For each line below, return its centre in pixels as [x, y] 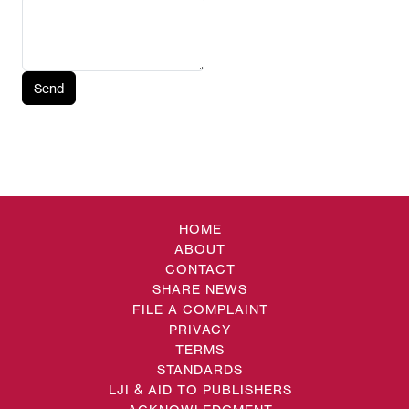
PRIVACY [200, 330]
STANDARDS [200, 370]
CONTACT [200, 269]
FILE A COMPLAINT [200, 309]
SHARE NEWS [200, 289]
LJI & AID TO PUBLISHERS [200, 390]
